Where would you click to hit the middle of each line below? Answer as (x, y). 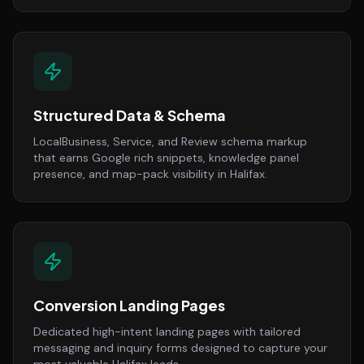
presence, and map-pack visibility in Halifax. (150, 174)
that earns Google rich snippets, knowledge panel (166, 158)
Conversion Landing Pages (129, 305)
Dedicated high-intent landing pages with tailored (167, 331)
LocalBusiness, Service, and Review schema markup (170, 141)
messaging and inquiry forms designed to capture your (180, 348)
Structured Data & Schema (130, 115)
